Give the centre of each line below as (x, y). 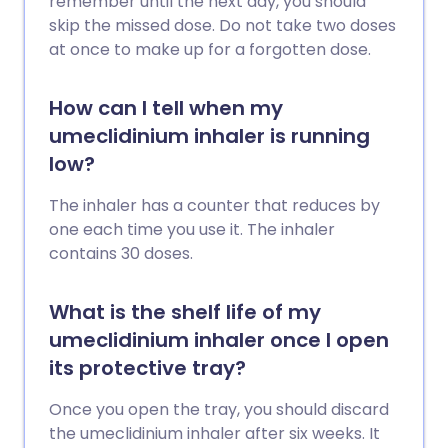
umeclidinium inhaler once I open (219, 340)
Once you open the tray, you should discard (219, 409)
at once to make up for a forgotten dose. (210, 49)
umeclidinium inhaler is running (209, 136)
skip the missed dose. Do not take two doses (222, 25)
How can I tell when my (166, 108)
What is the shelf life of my (185, 312)
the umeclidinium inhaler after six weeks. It (214, 433)
